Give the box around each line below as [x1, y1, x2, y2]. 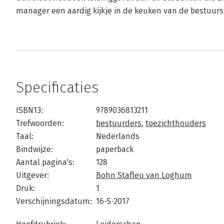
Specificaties [16, 78, 98, 96]
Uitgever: [16, 170, 49, 180]
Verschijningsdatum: [16, 196, 92, 206]
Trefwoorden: [16, 118, 64, 128]
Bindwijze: [16, 144, 53, 154]
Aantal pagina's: [16, 157, 74, 167]
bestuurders [96, 118, 141, 128]
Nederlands [96, 131, 139, 141]
